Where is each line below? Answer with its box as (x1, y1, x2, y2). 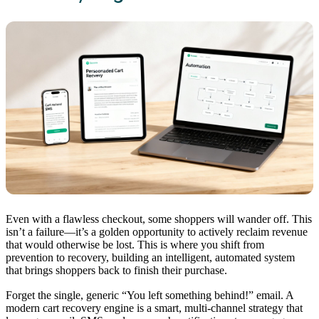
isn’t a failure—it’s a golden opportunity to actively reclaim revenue (6, 225, 308, 238)
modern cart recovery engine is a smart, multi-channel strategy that (6, 302, 303, 315)
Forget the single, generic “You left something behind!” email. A (6, 289, 293, 302)
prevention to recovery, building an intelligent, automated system (6, 251, 295, 263)
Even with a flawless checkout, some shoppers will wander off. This (6, 212, 312, 225)
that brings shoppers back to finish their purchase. (6, 263, 227, 276)
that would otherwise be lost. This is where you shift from (6, 238, 264, 251)
